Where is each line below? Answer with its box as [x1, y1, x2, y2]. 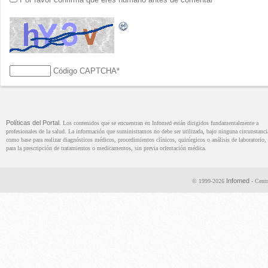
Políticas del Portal [5, 119, 59, 126]
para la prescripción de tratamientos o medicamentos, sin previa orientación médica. [5, 145, 206, 151]
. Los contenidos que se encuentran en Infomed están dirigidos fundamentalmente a [59, 120, 258, 126]
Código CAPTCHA [53, 66, 117, 75]
